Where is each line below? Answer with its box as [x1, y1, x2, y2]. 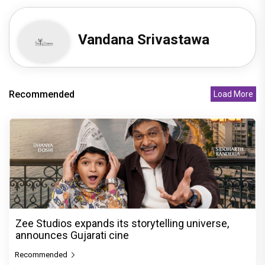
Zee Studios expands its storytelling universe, [15, 216, 229, 230]
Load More [214, 89, 253, 99]
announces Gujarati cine [15, 228, 129, 241]
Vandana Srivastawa [78, 31, 210, 49]
